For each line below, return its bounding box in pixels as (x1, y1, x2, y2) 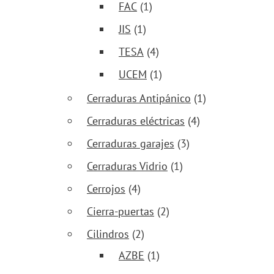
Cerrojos (87, 182, 125, 196)
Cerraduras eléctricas (87, 114, 185, 128)
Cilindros (87, 227, 129, 242)
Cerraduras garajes (87, 136, 174, 151)
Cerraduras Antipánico (87, 91, 191, 106)
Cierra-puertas (87, 204, 154, 219)
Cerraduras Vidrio (87, 159, 168, 174)
